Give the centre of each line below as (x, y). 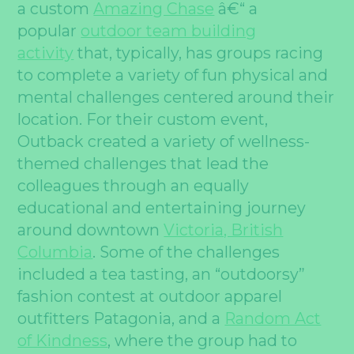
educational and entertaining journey (162, 207)
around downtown (91, 230)
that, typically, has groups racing (199, 53)
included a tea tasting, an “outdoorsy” (162, 274)
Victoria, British (224, 230)
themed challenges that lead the (143, 163)
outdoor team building (169, 30)
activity (46, 53)
